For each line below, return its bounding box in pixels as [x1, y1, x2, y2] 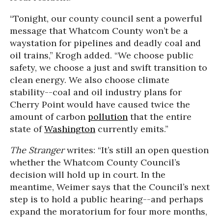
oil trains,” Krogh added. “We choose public [10, 50, 193, 61]
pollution [88, 111, 128, 122]
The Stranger [10, 144, 67, 156]
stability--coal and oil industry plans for [10, 86, 182, 98]
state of [10, 123, 44, 135]
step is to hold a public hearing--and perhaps [10, 193, 203, 205]
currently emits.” [95, 123, 168, 135]
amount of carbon [10, 111, 88, 122]
